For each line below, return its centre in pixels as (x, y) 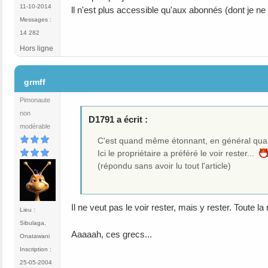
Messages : (36, 19)
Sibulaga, (33, 223)
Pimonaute (35, 100)
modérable (35, 126)
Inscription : (36, 249)
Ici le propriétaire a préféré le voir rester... (179, 153)
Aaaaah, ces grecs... (112, 234)
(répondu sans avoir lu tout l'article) (165, 166)
